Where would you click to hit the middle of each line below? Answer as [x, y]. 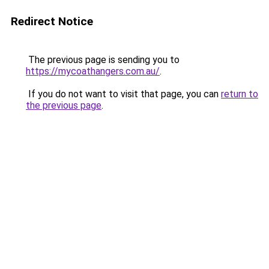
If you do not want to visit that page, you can [123, 94]
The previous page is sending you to [103, 60]
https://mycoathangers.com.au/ [93, 71]
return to [240, 94]
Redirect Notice [52, 21]
